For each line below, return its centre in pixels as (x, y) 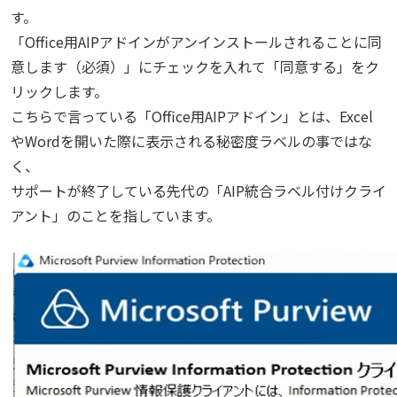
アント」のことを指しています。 (116, 215)
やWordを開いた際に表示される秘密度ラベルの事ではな (191, 141)
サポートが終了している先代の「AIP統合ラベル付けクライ (198, 191)
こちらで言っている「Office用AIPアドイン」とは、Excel (192, 116)
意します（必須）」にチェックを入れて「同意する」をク (195, 66)
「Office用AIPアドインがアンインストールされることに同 (196, 42)
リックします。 (59, 91)
